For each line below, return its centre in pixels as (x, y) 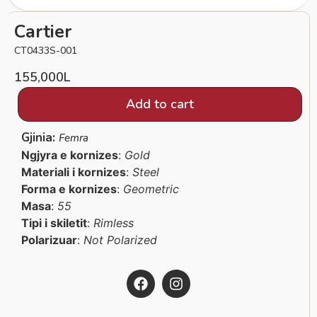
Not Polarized (120, 240)
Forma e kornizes (69, 189)
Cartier (43, 32)
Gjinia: (40, 138)
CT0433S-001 (46, 51)
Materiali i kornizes (74, 172)
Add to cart (160, 104)
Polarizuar (49, 240)
